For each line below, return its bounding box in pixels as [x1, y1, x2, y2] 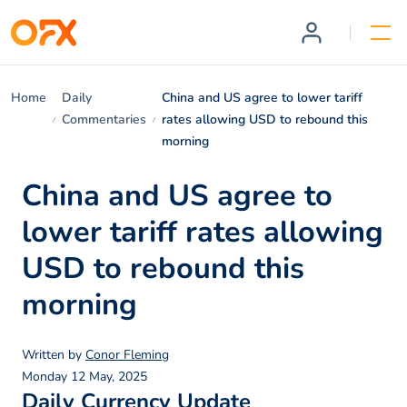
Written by [22, 346, 85, 364]
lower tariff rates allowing [22, 212, 383, 253]
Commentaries [62, 111, 147, 128]
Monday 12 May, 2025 [22, 368, 147, 386]
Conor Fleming [85, 346, 169, 364]
